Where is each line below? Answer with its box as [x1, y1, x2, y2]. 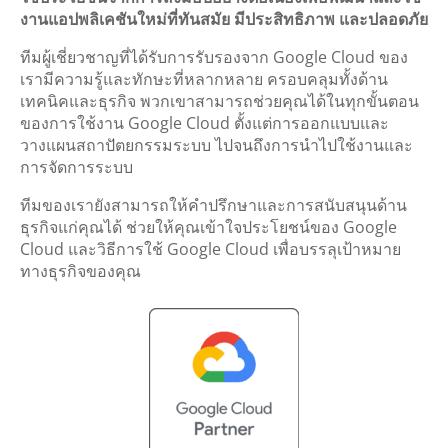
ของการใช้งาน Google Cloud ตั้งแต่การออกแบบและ [20, 111, 389, 134]
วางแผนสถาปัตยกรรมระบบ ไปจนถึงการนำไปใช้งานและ [20, 133, 413, 156]
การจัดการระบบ [20, 155, 133, 178]
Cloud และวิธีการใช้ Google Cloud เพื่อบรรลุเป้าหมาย [20, 237, 401, 260]
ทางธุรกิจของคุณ [20, 259, 141, 282]
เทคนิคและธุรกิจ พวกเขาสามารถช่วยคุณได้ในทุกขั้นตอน [20, 89, 419, 112]
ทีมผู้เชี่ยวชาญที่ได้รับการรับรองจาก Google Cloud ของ [20, 45, 408, 68]
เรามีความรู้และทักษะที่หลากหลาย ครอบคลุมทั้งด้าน [20, 67, 388, 90]
